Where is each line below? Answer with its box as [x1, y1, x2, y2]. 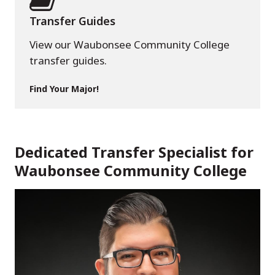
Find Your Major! [29, 83, 99, 95]
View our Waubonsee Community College [29, 37, 230, 52]
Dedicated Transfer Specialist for [15, 142, 254, 162]
